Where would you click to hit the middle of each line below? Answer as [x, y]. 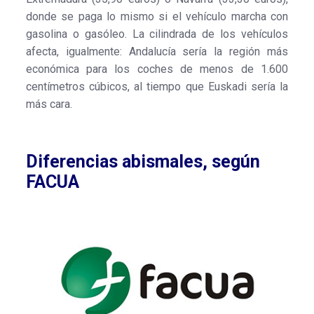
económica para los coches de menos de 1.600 [157, 69]
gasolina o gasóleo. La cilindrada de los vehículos [157, 34]
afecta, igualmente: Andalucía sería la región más [157, 51]
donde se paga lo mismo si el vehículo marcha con [157, 16]
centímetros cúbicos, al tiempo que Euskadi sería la [157, 86]
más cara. [49, 104]
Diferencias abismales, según [143, 161]
